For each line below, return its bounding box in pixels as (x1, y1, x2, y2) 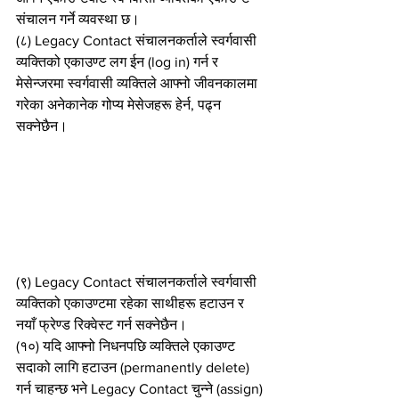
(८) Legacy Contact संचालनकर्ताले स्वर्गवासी (16, 32, 260, 48)
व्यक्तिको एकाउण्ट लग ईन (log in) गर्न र (16, 53, 222, 69)
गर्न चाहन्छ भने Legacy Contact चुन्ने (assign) (16, 380, 266, 396)
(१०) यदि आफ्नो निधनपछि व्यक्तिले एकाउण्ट (16, 338, 239, 354)
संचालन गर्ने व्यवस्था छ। (16, 11, 140, 27)
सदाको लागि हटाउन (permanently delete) (16, 359, 253, 375)
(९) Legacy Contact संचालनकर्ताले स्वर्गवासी (16, 273, 260, 289)
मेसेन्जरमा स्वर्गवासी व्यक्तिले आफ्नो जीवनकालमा (16, 75, 261, 91)
